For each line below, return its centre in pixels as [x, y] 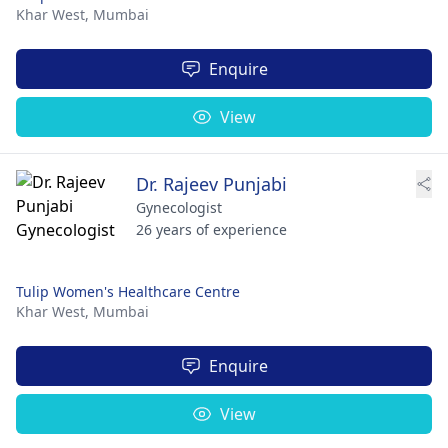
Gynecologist [179, 207]
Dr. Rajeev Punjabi [211, 183]
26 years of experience [211, 229]
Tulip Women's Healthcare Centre [128, 291]
